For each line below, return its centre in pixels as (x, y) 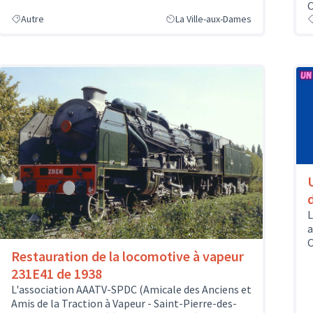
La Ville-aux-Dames (213, 19)
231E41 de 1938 (57, 274)
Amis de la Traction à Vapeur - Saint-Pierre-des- (124, 304)
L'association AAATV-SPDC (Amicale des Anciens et (131, 290)
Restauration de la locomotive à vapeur (128, 256)
